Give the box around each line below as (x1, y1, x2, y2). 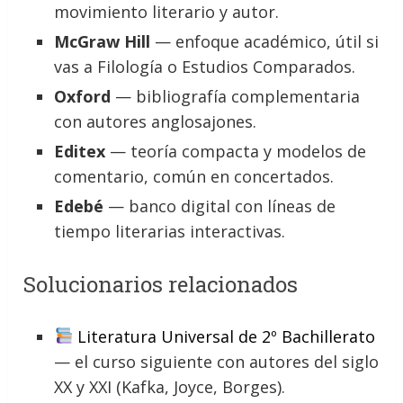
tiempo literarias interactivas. (54, 220, 286, 243)
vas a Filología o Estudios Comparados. (54, 56, 356, 78)
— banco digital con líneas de (103, 195, 336, 218)
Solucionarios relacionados (23, 269, 299, 299)
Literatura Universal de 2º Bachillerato (76, 325, 375, 347)
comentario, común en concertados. (54, 166, 335, 188)
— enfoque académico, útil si (150, 31, 380, 53)
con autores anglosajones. (54, 111, 257, 133)
